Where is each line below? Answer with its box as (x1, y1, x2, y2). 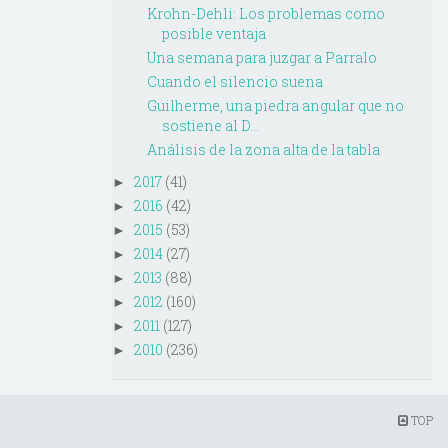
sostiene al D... (161, 116, 259, 136)
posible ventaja (161, 24, 266, 44)
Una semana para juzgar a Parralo (146, 48, 377, 68)
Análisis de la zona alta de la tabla (146, 140, 380, 160)
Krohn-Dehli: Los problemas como (146, 4, 385, 24)
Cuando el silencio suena (146, 72, 323, 92)
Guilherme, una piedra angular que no (146, 96, 404, 116)
